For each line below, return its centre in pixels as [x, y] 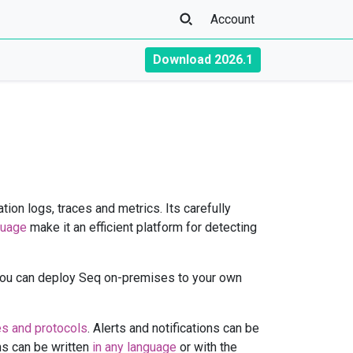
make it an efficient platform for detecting [142, 227]
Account [232, 19]
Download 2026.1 [203, 59]
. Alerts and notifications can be [173, 328]
